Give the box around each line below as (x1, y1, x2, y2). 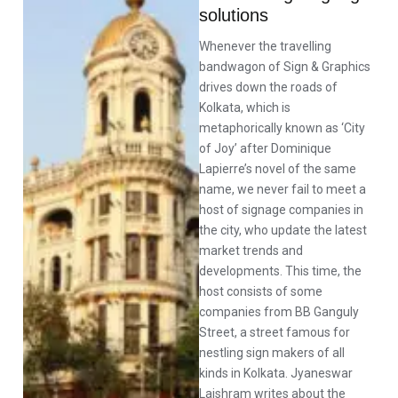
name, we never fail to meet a (199, 181, 366, 196)
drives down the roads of (199, 79, 338, 94)
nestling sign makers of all (199, 345, 345, 360)
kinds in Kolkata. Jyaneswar (199, 365, 353, 380)
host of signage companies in (199, 202, 363, 217)
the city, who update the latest (199, 222, 367, 237)
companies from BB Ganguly (199, 304, 359, 319)
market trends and (199, 243, 303, 258)
